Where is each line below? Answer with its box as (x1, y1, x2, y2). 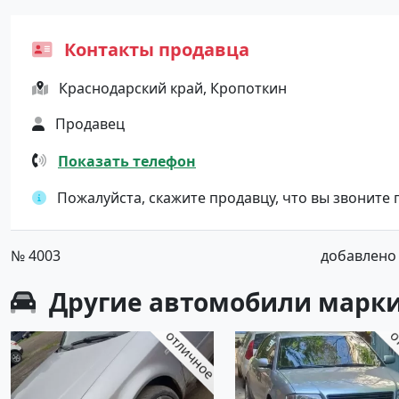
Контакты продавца (60, 37, 249, 61)
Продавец (55, 114, 125, 134)
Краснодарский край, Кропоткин (59, 78, 287, 98)
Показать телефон (58, 151, 196, 171)
